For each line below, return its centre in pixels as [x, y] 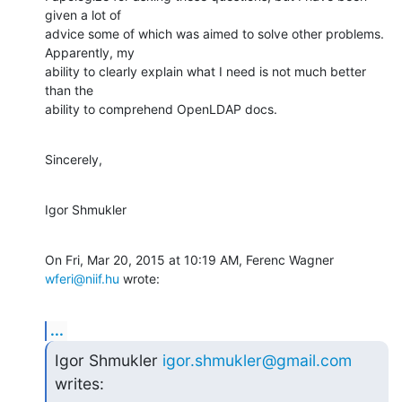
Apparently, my [90, 52]
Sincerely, [74, 159]
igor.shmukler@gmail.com [257, 360]
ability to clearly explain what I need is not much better [205, 71]
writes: [79, 383]
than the [69, 90]
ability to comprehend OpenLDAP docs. [161, 109]
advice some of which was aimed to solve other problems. [214, 33]
